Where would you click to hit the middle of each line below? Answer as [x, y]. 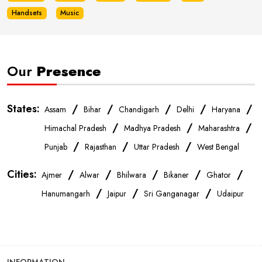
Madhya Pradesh [152, 128]
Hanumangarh [66, 194]
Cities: [22, 175]
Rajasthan [101, 147]
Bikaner [176, 175]
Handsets [27, 13]
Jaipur [117, 194]
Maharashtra [219, 128]
